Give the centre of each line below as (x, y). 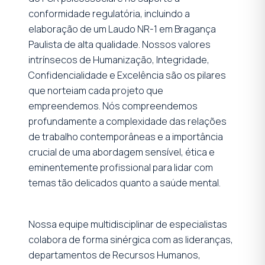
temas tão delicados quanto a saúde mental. (125, 182)
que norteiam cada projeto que (96, 90)
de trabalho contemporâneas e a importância (126, 136)
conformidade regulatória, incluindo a (109, 13)
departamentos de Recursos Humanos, (114, 255)
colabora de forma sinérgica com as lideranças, (131, 239)
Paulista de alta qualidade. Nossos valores (119, 44)
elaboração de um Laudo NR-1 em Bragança (122, 29)
